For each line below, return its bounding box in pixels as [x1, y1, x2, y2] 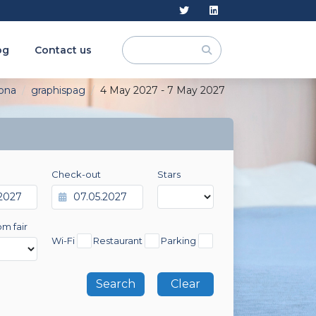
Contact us [35, 44, 92, 56]
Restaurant [99, 235, 143, 247]
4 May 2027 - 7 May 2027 [100, 84, 225, 97]
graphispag [31, 84, 85, 97]
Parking [166, 235, 196, 247]
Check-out [59, 169, 102, 180]
